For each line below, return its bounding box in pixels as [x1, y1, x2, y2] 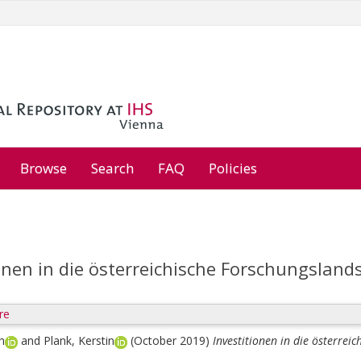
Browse [20, 159, 67, 177]
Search [91, 159, 134, 177]
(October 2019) [131, 333, 213, 348]
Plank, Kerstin [44, 333, 114, 348]
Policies [209, 159, 257, 177]
